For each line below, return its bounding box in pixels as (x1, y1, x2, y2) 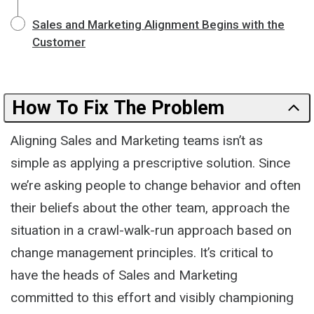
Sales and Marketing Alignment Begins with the (32, 17, 285, 32)
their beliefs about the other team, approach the (11, 199, 289, 216)
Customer (32, 34, 86, 49)
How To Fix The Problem (12, 96, 224, 119)
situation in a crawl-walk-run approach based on (11, 221, 292, 238)
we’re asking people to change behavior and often (11, 177, 301, 193)
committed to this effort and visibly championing (11, 289, 294, 306)
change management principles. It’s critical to (11, 244, 273, 261)
